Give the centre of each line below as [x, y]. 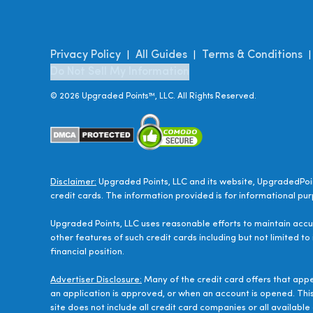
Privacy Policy [86, 56]
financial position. [87, 252]
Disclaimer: [73, 182]
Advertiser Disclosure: [96, 280]
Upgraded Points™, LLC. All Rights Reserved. [168, 97]
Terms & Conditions [252, 56]
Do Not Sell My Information [120, 72]
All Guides [161, 56]
